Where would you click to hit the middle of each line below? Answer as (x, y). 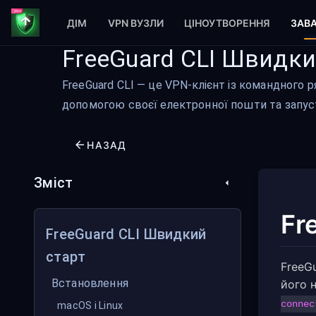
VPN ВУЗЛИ (135, 23)
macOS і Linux (90, 305)
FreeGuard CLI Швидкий (126, 234)
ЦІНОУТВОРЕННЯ (227, 23)
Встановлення (90, 283)
